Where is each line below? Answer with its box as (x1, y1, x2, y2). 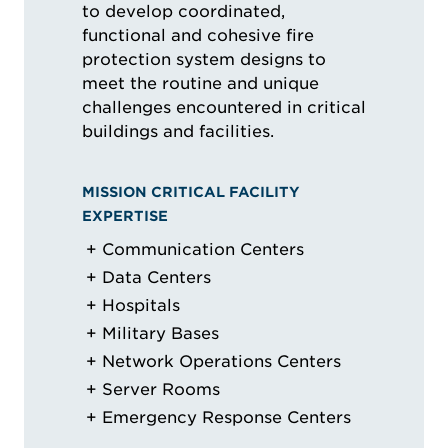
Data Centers (102, 268, 211, 288)
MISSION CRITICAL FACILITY (82, 184, 300, 201)
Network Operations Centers (102, 352, 341, 372)
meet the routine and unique (82, 74, 319, 94)
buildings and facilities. (82, 122, 279, 142)
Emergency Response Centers (102, 408, 351, 428)
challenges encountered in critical (82, 98, 366, 118)
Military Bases (102, 324, 219, 344)
